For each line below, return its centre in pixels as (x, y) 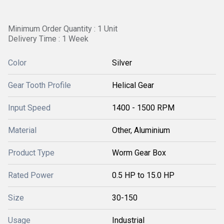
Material (22, 130)
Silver (122, 63)
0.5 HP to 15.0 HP (143, 175)
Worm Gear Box (139, 153)
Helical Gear (133, 85)
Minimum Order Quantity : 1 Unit (63, 29)
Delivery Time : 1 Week (48, 39)
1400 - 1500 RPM (143, 108)
